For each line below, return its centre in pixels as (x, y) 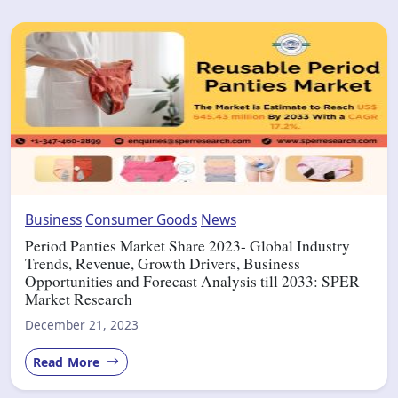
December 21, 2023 (82, 324)
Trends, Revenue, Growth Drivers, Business (163, 263)
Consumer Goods (141, 219)
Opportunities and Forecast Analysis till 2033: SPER (192, 281)
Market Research (79, 298)
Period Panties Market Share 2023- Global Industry (187, 245)
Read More (68, 362)
